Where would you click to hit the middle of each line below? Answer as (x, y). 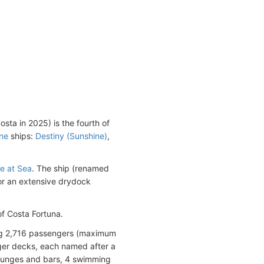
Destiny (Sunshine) (71, 136)
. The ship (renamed (70, 168)
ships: (22, 136)
